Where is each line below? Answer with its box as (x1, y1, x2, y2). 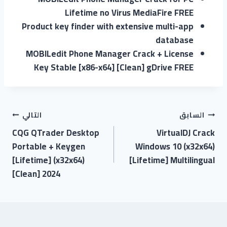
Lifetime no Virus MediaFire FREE (65, 4, 194, 21)
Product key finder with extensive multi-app (22, 18, 194, 34)
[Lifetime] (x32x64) (12, 152, 85, 168)
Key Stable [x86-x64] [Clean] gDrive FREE (34, 59, 194, 75)
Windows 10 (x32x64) (135, 138, 215, 155)
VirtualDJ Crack (157, 124, 215, 141)
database (156, 31, 194, 48)
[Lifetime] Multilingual (129, 152, 215, 168)
